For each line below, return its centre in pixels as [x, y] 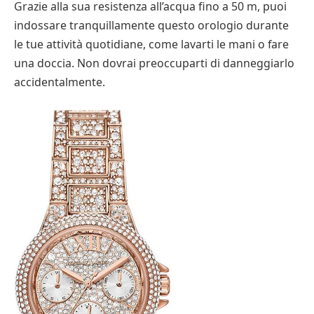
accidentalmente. [60, 82]
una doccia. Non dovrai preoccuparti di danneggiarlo [154, 63]
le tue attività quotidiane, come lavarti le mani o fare [151, 45]
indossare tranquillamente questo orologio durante [151, 26]
